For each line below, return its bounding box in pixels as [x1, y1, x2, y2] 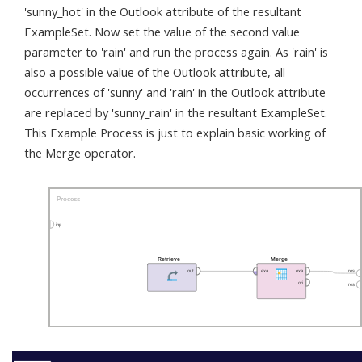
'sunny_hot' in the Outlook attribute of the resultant [24, 2, 301, 19]
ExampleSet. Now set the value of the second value [24, 23, 300, 40]
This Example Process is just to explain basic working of [24, 124, 326, 141]
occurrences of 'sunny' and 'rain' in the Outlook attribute [24, 83, 326, 100]
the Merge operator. [24, 144, 136, 161]
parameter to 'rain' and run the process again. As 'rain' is [24, 43, 328, 60]
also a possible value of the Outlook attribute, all [24, 63, 285, 80]
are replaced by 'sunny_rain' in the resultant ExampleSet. [24, 103, 327, 120]
